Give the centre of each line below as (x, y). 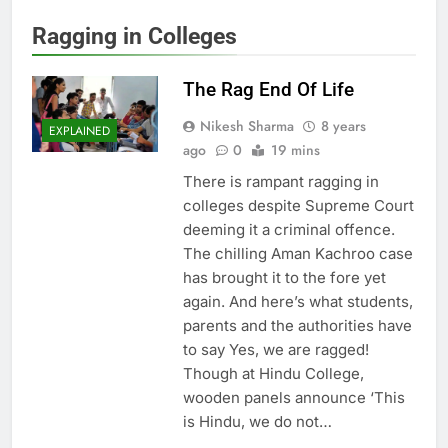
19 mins (295, 149)
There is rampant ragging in (280, 181)
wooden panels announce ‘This (293, 397)
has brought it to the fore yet (284, 277)
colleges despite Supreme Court (298, 205)
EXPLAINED (79, 130)
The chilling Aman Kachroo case (297, 253)
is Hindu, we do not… (257, 421)
